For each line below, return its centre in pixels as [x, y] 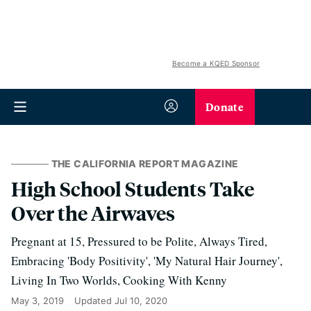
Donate [225, 107]
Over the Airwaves [93, 213]
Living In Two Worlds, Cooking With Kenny [119, 280]
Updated [94, 301]
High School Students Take [133, 188]
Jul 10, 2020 [141, 301]
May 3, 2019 [37, 301]
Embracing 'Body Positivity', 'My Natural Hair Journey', [147, 261]
